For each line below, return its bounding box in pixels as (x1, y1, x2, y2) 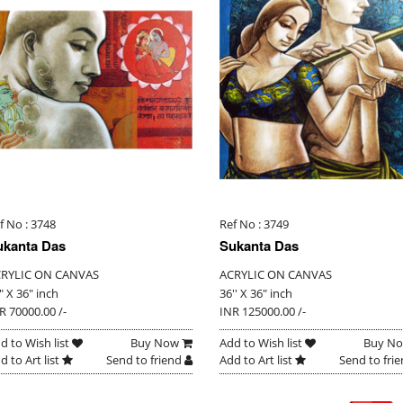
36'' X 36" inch (219, 285, 292, 302)
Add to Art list (219, 352, 295, 369)
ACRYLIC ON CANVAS (219, 266, 332, 283)
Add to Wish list (219, 335, 305, 352)
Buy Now (130, 335, 182, 352)
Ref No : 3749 (219, 216, 289, 233)
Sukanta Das (219, 236, 299, 256)
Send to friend (105, 352, 184, 369)
